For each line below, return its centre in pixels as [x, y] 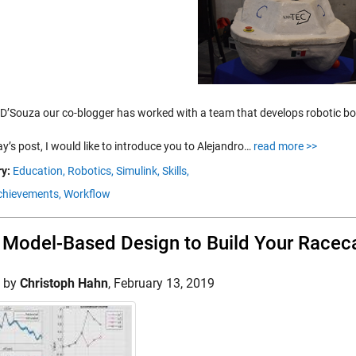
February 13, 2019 [164, 283]
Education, [39, 171]
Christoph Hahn [64, 283]
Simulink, [138, 171]
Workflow [87, 194]
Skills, [176, 171]
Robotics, [91, 171]
